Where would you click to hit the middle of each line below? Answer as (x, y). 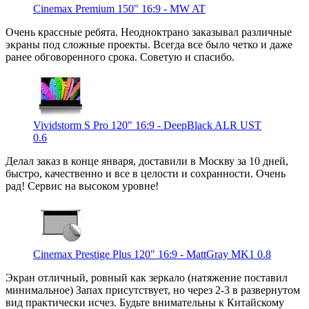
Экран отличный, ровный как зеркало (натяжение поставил (147, 277)
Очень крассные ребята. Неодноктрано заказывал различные (149, 32)
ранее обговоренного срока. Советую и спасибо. (120, 57)
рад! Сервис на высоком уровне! (82, 186)
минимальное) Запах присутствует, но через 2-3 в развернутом (153, 290)
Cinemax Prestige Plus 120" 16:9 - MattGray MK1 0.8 (152, 254)
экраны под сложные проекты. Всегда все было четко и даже (149, 44)
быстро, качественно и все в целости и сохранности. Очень (146, 173)
